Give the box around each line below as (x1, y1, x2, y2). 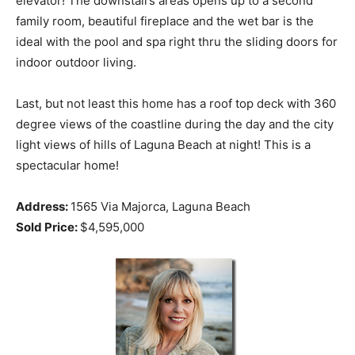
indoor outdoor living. (16, 55, 136, 71)
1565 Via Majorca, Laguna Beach (71, 199, 250, 215)
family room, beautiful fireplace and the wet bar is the (16, 13, 314, 29)
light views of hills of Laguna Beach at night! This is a (16, 137, 311, 153)
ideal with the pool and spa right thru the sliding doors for (16, 34, 338, 50)
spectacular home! (16, 158, 119, 174)
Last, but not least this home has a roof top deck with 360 (16, 96, 336, 112)
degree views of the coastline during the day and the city (16, 116, 334, 132)
